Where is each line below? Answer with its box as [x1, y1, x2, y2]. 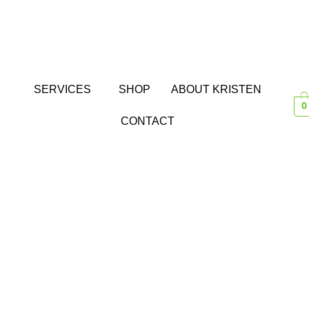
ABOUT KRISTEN [171, 83, 262, 95]
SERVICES [34, 83, 92, 95]
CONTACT [121, 114, 175, 127]
